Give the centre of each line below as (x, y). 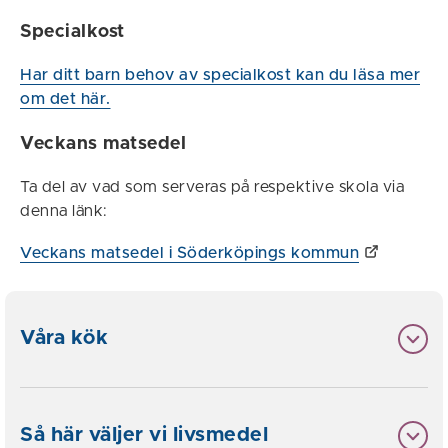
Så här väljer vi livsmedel (144, 435)
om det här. (65, 99)
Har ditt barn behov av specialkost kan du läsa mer (220, 75)
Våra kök (64, 338)
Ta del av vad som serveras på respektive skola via (212, 187)
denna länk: (64, 211)
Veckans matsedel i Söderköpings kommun (189, 253)
